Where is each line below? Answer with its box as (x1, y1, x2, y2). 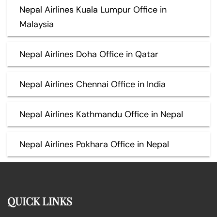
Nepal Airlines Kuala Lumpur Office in (19, 3, 167, 15)
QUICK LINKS (7, 193, 72, 208)
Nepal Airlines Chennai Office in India (19, 78, 166, 90)
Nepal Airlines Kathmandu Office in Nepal (19, 108, 183, 120)
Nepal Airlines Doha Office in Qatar (19, 48, 158, 60)
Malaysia (19, 18, 54, 30)
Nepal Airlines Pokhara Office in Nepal (19, 138, 169, 150)
